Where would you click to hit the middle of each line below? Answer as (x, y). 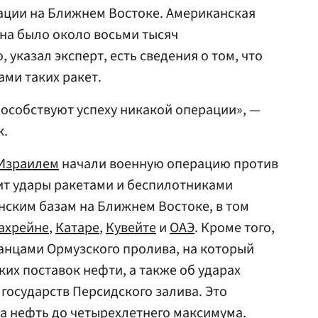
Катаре (77, 228)
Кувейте (131, 228)
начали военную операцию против (169, 164)
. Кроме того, (235, 228)
